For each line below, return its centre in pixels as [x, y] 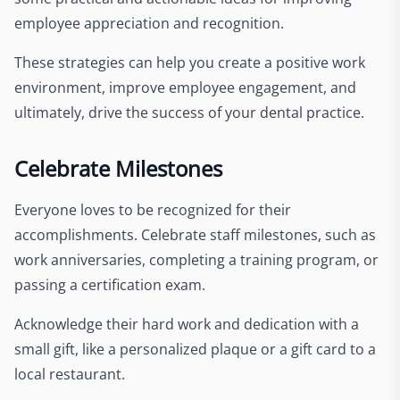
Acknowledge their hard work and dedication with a [187, 324]
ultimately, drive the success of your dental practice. [189, 112]
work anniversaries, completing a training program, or [196, 259]
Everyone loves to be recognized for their [153, 209]
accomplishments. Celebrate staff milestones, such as [195, 234]
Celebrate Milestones [118, 168]
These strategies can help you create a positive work [190, 62]
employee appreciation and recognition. [151, 23]
